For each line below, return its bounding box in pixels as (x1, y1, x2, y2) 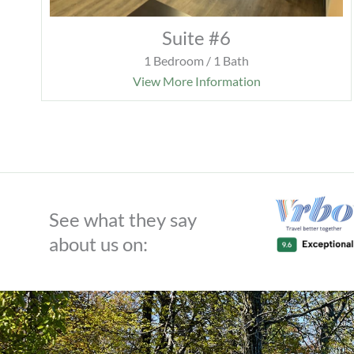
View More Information (132, 73, 261, 89)
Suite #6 (162, 26, 232, 50)
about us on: (49, 232, 148, 256)
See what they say (49, 208, 197, 232)
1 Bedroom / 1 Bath (144, 53, 250, 69)
